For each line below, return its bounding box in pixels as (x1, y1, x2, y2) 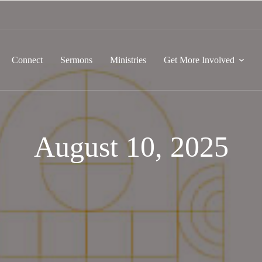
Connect (12, 54, 43, 65)
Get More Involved (164, 54, 235, 65)
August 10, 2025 (33, 130, 229, 163)
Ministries (110, 54, 147, 65)
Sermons (60, 54, 93, 65)
